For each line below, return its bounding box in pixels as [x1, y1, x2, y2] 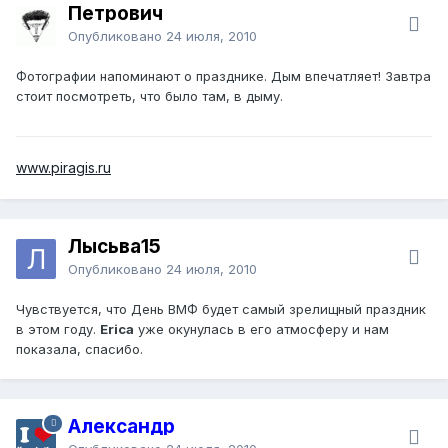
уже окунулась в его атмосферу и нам [134, 320, 389, 337]
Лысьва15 [68, 234, 161, 258]
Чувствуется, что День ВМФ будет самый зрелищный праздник [16, 300, 426, 317]
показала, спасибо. [16, 340, 143, 357]
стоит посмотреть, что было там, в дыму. [16, 87, 283, 104]
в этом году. [16, 320, 100, 337]
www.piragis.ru [16, 158, 111, 176]
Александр [68, 414, 175, 438]
